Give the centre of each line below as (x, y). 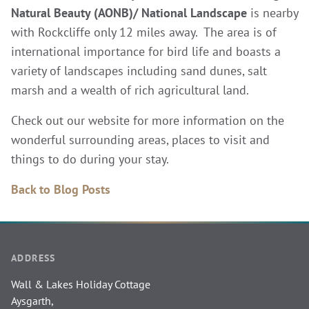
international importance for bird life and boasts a (146, 51)
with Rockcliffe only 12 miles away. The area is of (144, 32)
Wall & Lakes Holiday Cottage (81, 284)
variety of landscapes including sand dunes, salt (139, 70)
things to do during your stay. (90, 159)
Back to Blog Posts (61, 189)
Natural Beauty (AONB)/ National (101, 12)
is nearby (272, 12)
